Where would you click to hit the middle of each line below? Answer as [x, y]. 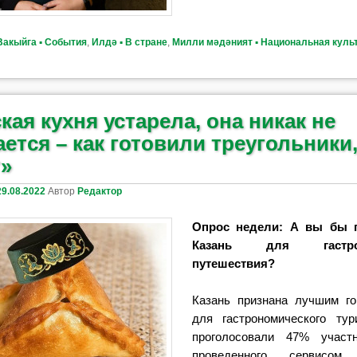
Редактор [100, 191]
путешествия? [233, 263]
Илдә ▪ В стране [130, 43]
